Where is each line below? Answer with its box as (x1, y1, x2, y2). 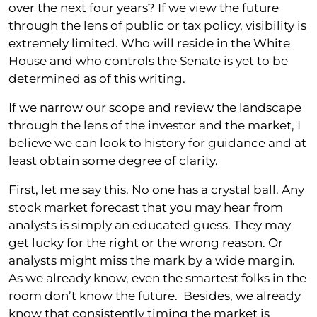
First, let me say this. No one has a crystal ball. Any (8, 182, 304, 197)
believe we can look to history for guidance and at (8, 135, 306, 150)
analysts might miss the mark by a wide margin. (8, 253, 295, 267)
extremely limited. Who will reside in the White (8, 35, 290, 50)
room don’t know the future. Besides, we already (8, 288, 301, 303)
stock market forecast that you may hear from (8, 200, 283, 214)
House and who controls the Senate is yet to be (8, 53, 288, 68)
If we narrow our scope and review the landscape (8, 100, 301, 115)
